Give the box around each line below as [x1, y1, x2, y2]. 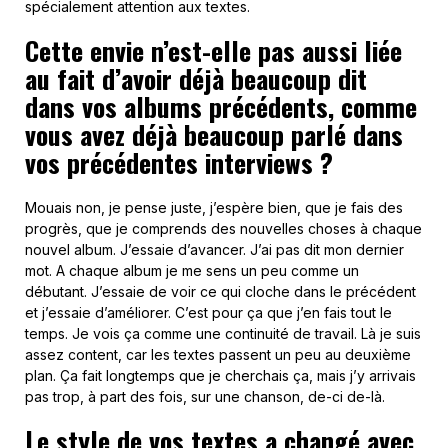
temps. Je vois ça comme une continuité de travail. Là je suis [25, 325, 421, 343]
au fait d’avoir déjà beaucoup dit [25, 59, 367, 99]
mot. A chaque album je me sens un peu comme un [25, 262, 359, 280]
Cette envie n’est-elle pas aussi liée [25, 31, 402, 71]
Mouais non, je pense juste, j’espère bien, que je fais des [25, 199, 403, 217]
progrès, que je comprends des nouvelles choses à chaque [25, 220, 422, 238]
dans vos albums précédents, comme [25, 87, 417, 127]
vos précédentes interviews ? [25, 143, 333, 183]
